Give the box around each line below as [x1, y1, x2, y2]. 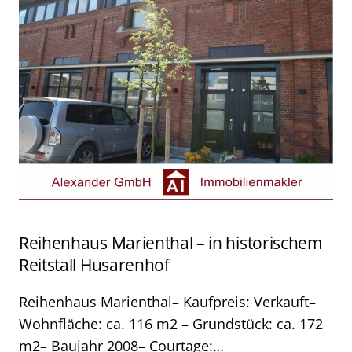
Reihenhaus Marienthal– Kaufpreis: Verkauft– [19, 292, 316, 311]
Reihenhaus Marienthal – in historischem [19, 232, 322, 254]
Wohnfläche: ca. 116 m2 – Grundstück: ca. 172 [19, 314, 323, 333]
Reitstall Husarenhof [19, 254, 170, 276]
